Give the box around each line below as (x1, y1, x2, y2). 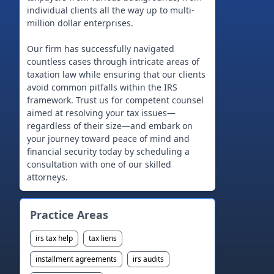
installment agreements (35, 254, 117, 264)
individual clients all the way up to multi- (27, 4, 194, 16)
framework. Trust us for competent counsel (27, 94, 204, 106)
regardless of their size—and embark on (27, 120, 193, 131)
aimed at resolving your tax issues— (27, 107, 176, 119)
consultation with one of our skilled (27, 158, 171, 170)
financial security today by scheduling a (27, 146, 190, 157)
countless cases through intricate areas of (27, 56, 199, 67)
